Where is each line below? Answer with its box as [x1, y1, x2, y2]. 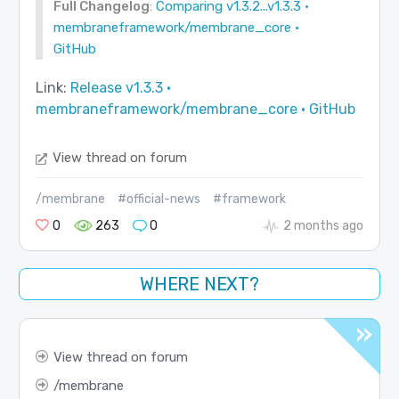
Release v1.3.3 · [69, 79, 171, 97]
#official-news [117, 191, 200, 207]
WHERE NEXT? [140, 273, 259, 296]
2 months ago [283, 217, 364, 233]
